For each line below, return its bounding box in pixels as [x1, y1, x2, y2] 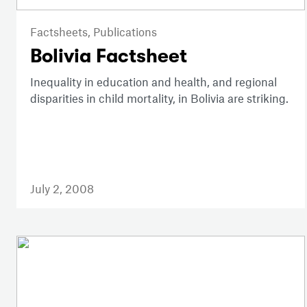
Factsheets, [30, 24, 93, 38]
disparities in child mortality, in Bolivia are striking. [30, 90, 288, 105]
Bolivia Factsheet [30, 45, 187, 67]
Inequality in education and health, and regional [30, 74, 277, 88]
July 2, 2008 [30, 181, 94, 195]
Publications [93, 24, 157, 38]
